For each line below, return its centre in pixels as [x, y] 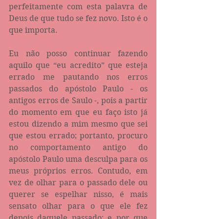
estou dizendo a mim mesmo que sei [78, 124]
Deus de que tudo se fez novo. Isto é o [78, 18]
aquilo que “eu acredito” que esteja [78, 65]
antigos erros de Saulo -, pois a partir [78, 100]
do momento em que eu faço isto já [78, 112]
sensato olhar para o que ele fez [78, 206]
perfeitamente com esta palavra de [78, 6]
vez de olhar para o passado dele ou [78, 182]
